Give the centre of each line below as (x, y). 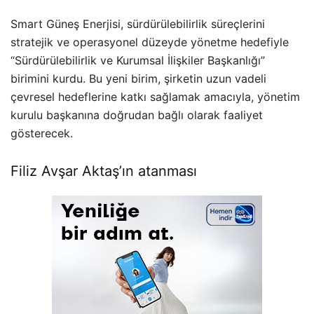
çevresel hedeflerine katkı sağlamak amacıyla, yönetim (155, 97)
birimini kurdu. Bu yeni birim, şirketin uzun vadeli (138, 79)
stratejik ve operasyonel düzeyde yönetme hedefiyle (150, 42)
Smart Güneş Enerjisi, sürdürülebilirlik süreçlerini (138, 24)
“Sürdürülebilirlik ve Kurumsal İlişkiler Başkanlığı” (138, 61)
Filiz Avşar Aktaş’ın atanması (104, 171)
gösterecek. (42, 134)
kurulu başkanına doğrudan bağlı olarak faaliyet (137, 115)
